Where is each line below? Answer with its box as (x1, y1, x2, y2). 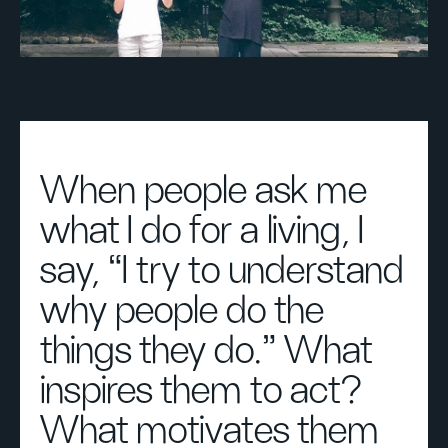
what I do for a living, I (40, 211, 364, 251)
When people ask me (40, 171, 367, 211)
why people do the (40, 291, 324, 331)
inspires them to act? (40, 371, 363, 411)
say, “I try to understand (40, 251, 404, 291)
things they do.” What (40, 331, 372, 371)
